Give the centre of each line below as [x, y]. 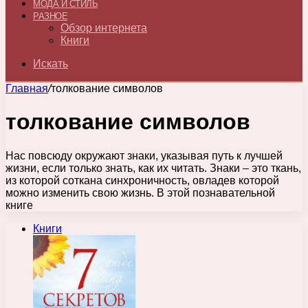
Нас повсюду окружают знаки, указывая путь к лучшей [144, 155]
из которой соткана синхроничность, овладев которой [142, 180]
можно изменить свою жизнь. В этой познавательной [140, 192]
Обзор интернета [104, 28]
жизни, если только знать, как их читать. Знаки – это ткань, [153, 168]
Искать [51, 64]
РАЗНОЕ [50, 16]
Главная [27, 88]
